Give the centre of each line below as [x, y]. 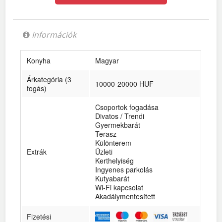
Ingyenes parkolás [124, 170]
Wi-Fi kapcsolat [119, 188]
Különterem [113, 143]
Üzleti [104, 152]
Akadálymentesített [125, 196]
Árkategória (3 [49, 80]
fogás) [37, 88]
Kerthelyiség [115, 161]
